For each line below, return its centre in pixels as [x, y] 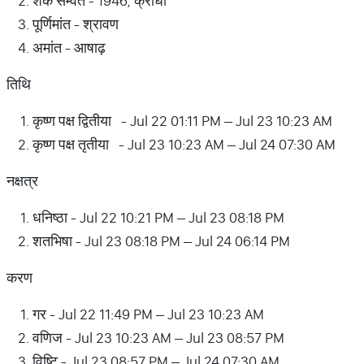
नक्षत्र [22, 181]
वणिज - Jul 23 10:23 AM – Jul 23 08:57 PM [158, 338]
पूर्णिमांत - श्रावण [76, 24]
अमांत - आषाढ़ [69, 48]
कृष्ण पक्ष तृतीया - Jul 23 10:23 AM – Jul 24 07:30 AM [184, 144]
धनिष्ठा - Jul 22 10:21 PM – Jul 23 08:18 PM [158, 217]
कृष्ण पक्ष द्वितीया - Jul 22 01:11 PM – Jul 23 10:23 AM [182, 121]
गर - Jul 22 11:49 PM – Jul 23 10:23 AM [148, 314]
